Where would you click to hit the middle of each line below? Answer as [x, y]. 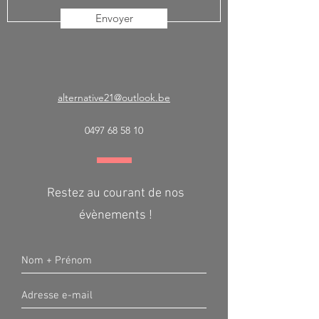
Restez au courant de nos [116, 193]
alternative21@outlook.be [114, 98]
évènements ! [116, 215]
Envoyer [114, 18]
